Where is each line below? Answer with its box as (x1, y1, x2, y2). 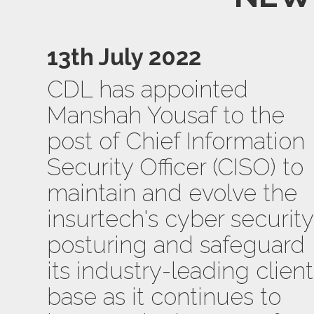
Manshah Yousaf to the (47, 102, 285, 130)
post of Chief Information (47, 128, 306, 156)
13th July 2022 (47, 43, 202, 71)
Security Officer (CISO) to (47, 153, 304, 182)
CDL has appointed (47, 76, 249, 104)
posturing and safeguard (47, 231, 306, 259)
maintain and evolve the (47, 179, 298, 207)
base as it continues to (47, 283, 282, 311)
